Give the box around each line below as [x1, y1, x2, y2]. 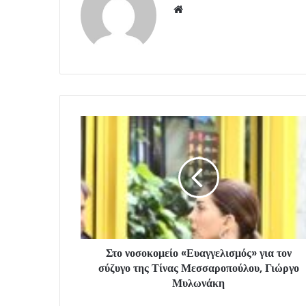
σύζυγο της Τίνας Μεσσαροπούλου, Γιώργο [98, 260, 299, 277]
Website [186, 2, 225, 16]
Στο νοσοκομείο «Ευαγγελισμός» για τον [105, 245, 292, 262]
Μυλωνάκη [172, 275, 225, 292]
